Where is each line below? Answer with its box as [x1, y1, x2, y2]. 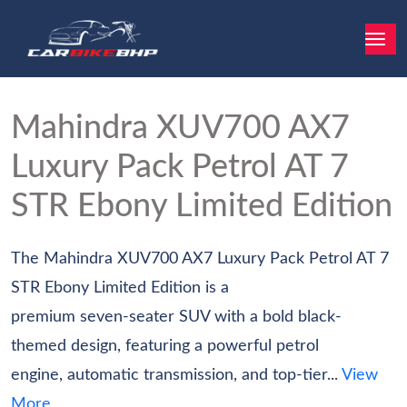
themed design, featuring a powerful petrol [11, 338, 319, 354]
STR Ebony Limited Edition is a [11, 280, 229, 296]
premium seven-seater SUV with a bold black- [11, 309, 342, 325]
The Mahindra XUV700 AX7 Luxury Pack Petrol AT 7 [11, 251, 389, 267]
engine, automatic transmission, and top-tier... [11, 367, 338, 383]
